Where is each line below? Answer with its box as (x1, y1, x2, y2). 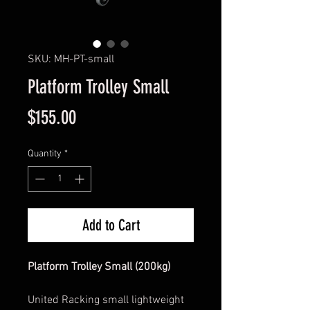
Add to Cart (82, 216, 140, 235)
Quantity (28, 148, 62, 161)
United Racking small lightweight (28, 293, 184, 308)
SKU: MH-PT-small (28, 53, 114, 67)
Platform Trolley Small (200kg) (28, 260, 170, 275)
